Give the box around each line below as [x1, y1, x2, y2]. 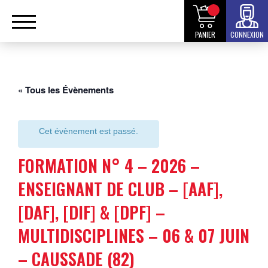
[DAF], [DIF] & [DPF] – [18, 200, 165, 224]
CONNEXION [230, 29, 264, 39]
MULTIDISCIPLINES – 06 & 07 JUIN [18, 223, 249, 248]
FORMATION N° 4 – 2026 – [18, 153, 200, 178]
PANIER [195, 29, 215, 39]
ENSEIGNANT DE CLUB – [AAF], [18, 176, 223, 201]
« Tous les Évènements [18, 83, 114, 96]
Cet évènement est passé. [39, 126, 138, 136]
